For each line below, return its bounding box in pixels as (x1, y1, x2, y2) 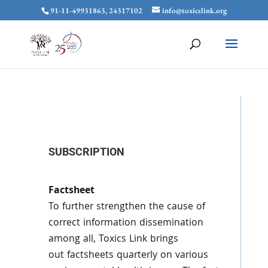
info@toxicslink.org (162, 5, 227, 16)
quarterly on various (116, 248, 208, 264)
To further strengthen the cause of (48, 199, 205, 215)
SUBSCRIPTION (48, 145, 124, 158)
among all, (48, 232, 96, 248)
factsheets (66, 248, 114, 264)
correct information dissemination (48, 215, 203, 232)
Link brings (129, 232, 178, 248)
